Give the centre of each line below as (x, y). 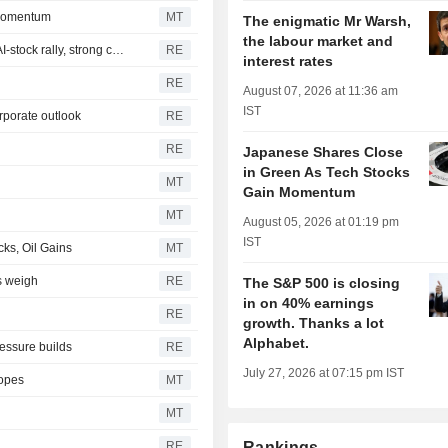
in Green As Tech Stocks (327, 172)
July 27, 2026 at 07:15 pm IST (324, 373)
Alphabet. (276, 343)
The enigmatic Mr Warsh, (327, 21)
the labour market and (318, 41)
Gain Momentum (299, 192)
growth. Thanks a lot (314, 323)
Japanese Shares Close (323, 152)
